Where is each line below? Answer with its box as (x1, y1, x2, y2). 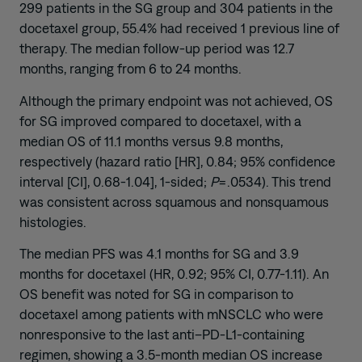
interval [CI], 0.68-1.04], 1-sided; (19, 173, 210, 190)
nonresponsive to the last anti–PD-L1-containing (19, 326, 305, 343)
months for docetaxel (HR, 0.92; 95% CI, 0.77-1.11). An (19, 265, 329, 282)
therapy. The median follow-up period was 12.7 (19, 40, 294, 57)
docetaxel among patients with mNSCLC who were (19, 305, 323, 322)
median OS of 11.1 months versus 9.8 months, (19, 133, 283, 149)
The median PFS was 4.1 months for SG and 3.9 (19, 245, 299, 262)
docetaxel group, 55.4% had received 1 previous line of (19, 20, 339, 37)
